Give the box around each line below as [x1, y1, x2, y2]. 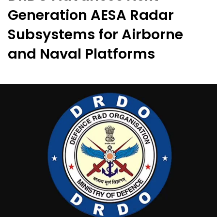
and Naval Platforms [8, 44, 155, 63]
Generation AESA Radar [8, 5, 174, 25]
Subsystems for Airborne [8, 25, 183, 44]
